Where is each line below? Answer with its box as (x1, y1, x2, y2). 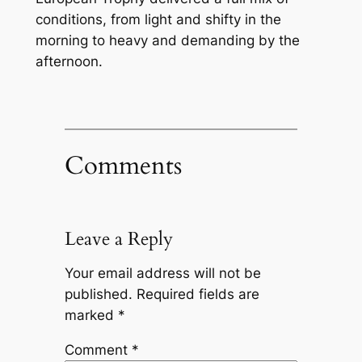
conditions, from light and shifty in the (35, 11, 281, 28)
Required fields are (136, 286, 259, 303)
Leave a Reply (64, 225, 173, 251)
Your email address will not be (64, 265, 261, 282)
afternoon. (35, 53, 103, 70)
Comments (64, 148, 182, 183)
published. (64, 286, 133, 303)
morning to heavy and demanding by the (35, 32, 300, 49)
